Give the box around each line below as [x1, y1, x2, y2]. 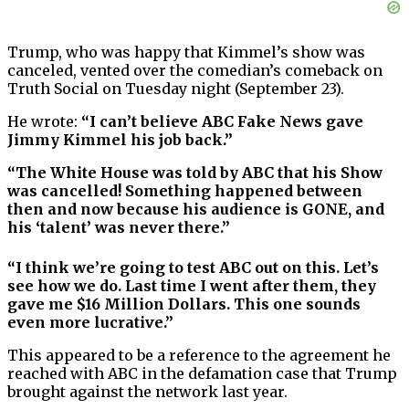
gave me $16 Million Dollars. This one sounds [7, 295, 361, 314]
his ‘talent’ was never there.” [7, 218, 230, 237]
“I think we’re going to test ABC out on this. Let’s [7, 258, 379, 278]
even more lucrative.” [7, 313, 173, 332]
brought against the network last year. [7, 383, 288, 402]
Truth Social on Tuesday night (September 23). [7, 79, 344, 99]
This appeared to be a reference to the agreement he [7, 346, 391, 365]
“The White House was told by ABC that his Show [7, 163, 383, 183]
